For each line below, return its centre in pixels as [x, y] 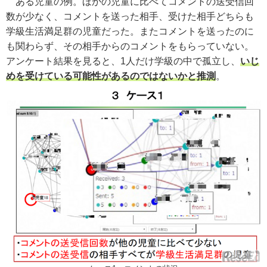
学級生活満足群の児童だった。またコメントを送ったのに [130, 31]
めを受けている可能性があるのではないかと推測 [111, 76]
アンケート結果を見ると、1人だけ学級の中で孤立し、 [123, 61]
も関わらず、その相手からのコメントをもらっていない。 [130, 46]
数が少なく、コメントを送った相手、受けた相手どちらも [130, 16]
